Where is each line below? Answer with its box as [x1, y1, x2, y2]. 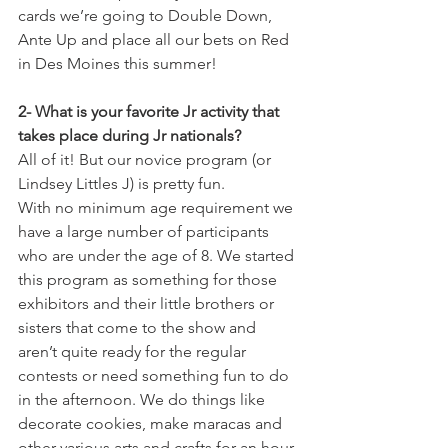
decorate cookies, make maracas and [18, 414, 286, 433]
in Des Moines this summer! [18, 54, 221, 73]
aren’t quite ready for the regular [18, 342, 250, 361]
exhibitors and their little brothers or [18, 294, 278, 313]
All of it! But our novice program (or [18, 150, 275, 169]
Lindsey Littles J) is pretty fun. [18, 174, 229, 193]
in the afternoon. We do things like [18, 390, 269, 409]
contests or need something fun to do [18, 366, 293, 385]
